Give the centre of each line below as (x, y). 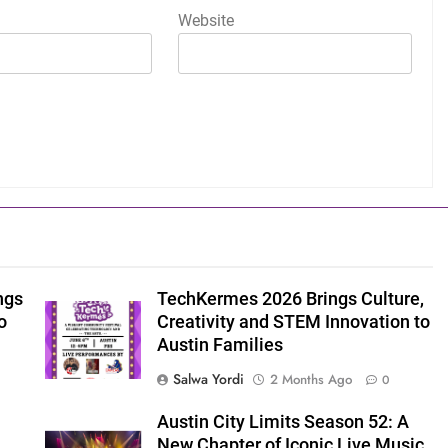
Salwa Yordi (208, 379)
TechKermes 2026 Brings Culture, (290, 299)
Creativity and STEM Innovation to (293, 322)
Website (206, 21)
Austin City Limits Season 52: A (282, 422)
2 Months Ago (310, 380)
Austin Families (219, 345)
